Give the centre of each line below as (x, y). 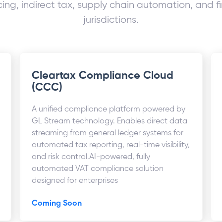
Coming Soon (57, 204)
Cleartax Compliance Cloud (103, 76)
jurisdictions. (111, 20)
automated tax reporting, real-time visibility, (111, 145)
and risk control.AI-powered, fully (91, 157)
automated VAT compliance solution (98, 169)
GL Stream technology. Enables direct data (110, 121)
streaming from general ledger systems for (108, 133)
